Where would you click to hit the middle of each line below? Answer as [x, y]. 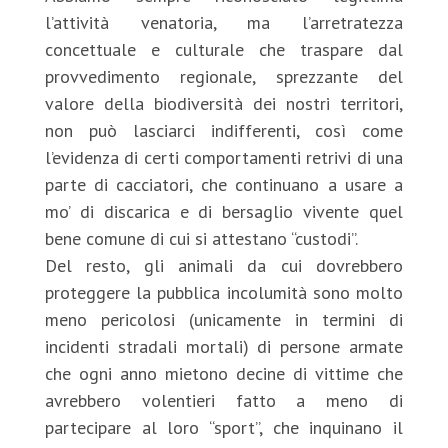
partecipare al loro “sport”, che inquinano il [224, 427]
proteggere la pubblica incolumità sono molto [224, 292]
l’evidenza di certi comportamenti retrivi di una [224, 157]
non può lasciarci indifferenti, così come [224, 130]
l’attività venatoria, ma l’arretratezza [224, 22]
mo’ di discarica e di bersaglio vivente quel [224, 211]
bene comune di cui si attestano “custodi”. [201, 238]
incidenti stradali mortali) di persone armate [224, 346]
